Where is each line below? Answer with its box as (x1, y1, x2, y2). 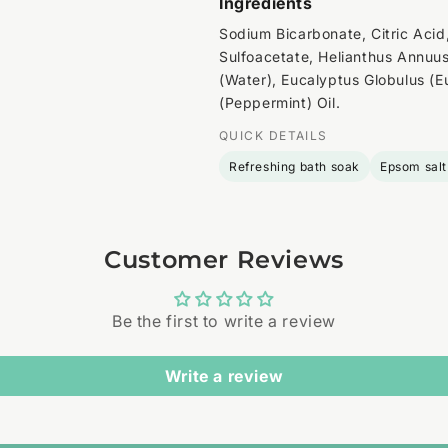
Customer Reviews (104, 244, 344, 274)
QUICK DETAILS (219, 127, 328, 143)
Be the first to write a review (112, 310, 336, 331)
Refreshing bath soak (229, 158, 360, 174)
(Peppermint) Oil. (219, 93, 341, 111)
